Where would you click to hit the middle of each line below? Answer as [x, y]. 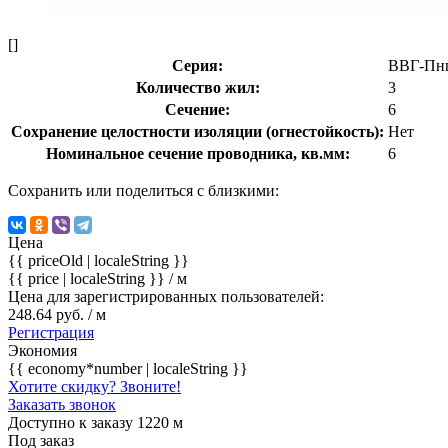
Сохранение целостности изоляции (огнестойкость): [197, 131]
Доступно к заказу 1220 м [95, 422]
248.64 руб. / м [57, 314]
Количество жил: [197, 87]
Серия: [197, 65]
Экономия [42, 350]
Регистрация [51, 332]
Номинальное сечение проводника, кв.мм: [197, 153]
